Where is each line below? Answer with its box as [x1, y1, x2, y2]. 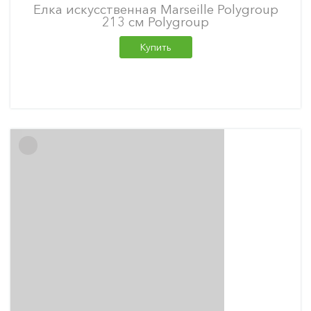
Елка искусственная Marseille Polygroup [33, 1, 278, 17]
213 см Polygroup [102, 14, 209, 30]
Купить [140, 41, 171, 53]
